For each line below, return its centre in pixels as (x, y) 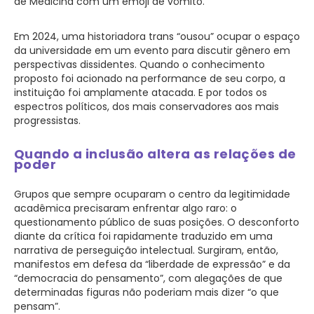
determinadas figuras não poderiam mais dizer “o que (146, 292)
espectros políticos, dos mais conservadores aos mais (146, 106)
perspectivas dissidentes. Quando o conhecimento (139, 64)
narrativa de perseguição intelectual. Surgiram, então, (146, 250)
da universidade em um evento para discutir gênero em (152, 50)
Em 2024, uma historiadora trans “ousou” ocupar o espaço (157, 36)
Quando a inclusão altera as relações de (155, 153)
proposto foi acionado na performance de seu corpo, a (150, 78)
